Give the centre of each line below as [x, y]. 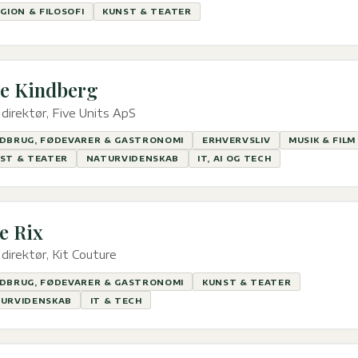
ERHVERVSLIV [236, 140]
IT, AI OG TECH [234, 159]
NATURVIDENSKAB [133, 159]
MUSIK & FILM [322, 140]
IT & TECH [116, 300]
